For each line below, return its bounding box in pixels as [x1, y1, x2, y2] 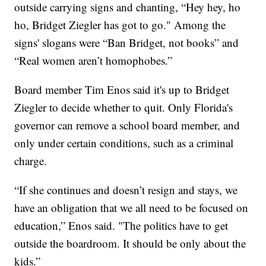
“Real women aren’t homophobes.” [14, 53, 173, 68]
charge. [14, 153, 47, 169]
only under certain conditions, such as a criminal [14, 135, 234, 151]
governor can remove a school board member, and [14, 118, 240, 133]
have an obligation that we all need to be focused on [14, 200, 249, 216]
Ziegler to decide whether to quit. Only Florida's [14, 100, 233, 115]
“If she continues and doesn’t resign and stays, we [14, 182, 238, 198]
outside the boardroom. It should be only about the [14, 236, 246, 251]
